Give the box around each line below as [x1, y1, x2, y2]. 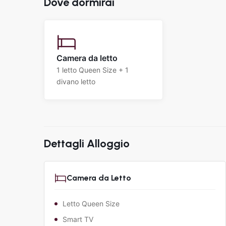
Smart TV [63, 215, 93, 224]
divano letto [56, 77, 95, 86]
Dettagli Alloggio [44, 137, 130, 150]
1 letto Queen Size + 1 [56, 66, 129, 74]
